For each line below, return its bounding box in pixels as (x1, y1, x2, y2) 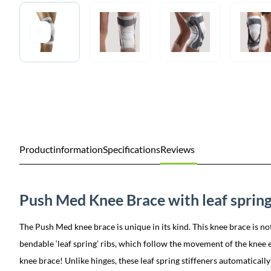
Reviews (160, 143, 195, 155)
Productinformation (19, 143, 103, 155)
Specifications (103, 143, 160, 155)
